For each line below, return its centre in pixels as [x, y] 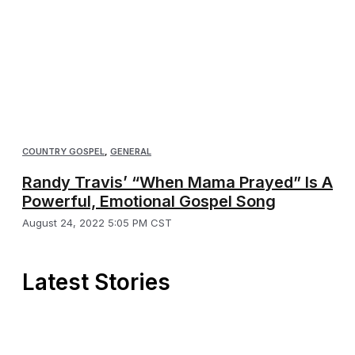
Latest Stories [96, 282]
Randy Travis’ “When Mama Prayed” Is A [177, 183]
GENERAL [131, 152]
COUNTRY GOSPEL [63, 152]
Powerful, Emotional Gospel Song [149, 202]
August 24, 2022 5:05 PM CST [97, 223]
